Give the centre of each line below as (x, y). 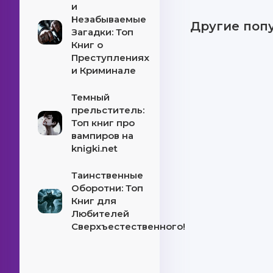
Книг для (94, 201)
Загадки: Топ (102, 32)
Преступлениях (110, 58)
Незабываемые (109, 19)
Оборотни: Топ (107, 188)
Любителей (100, 214)
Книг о (87, 45)
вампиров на (102, 136)
